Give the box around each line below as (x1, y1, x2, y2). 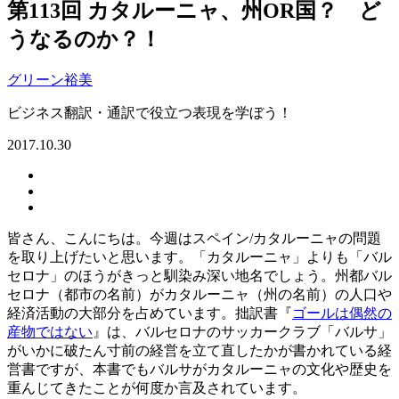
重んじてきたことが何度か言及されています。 (7, 380, 306, 396)
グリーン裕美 (7, 72, 93, 88)
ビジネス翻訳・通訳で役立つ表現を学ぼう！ (7, 105, 292, 121)
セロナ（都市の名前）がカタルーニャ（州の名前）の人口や (7, 287, 392, 303)
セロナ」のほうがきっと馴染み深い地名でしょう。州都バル (7, 268, 392, 284)
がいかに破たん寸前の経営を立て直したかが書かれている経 (7, 343, 392, 359)
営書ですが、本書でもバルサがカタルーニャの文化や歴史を (7, 362, 392, 378)
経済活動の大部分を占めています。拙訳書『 (7, 305, 292, 322)
